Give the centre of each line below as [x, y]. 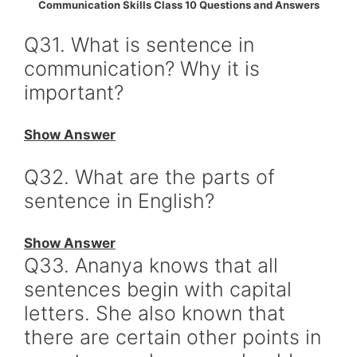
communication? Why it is [142, 69]
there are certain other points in [173, 337]
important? [74, 92]
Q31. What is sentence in [139, 45]
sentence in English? [119, 201]
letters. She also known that [155, 313]
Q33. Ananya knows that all [151, 265]
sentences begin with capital [158, 289]
